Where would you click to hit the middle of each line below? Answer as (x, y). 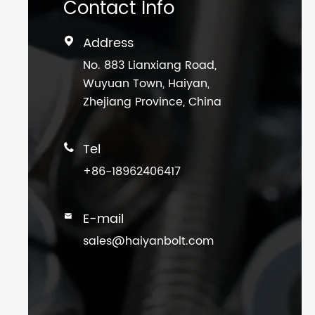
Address (108, 44)
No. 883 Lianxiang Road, (150, 66)
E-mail (103, 219)
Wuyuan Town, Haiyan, (146, 84)
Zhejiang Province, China (152, 102)
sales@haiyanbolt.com (148, 242)
